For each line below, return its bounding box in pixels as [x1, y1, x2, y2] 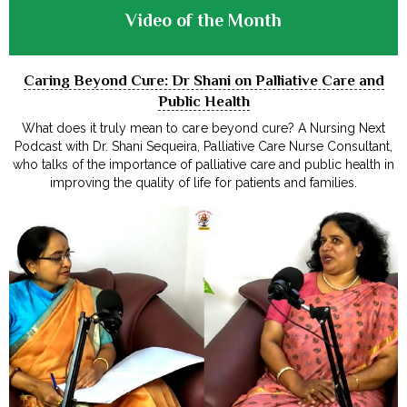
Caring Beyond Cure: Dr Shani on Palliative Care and [23, 71, 384, 89]
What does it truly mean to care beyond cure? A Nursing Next [22, 120, 385, 135]
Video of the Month [125, 9, 282, 30]
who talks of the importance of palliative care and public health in [12, 156, 395, 172]
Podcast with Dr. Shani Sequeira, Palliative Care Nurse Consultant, [15, 138, 392, 154]
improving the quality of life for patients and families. [50, 174, 357, 190]
